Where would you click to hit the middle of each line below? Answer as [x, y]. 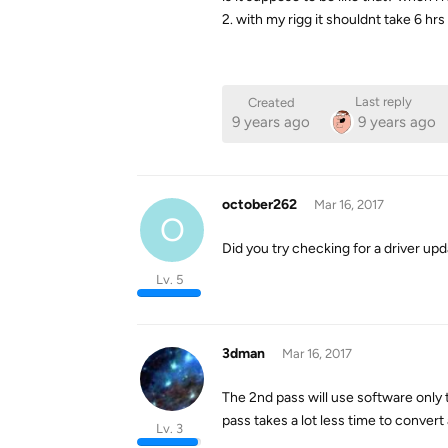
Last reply [383, 101]
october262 [259, 204]
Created [271, 102]
